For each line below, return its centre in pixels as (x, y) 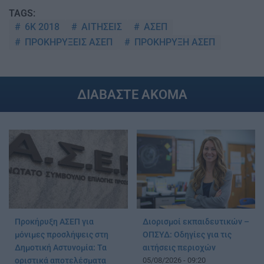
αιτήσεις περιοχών (179, 247)
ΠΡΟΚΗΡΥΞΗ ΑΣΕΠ (174, 42)
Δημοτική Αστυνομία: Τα (61, 247)
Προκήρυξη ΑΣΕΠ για (54, 222)
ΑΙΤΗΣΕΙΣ (100, 27)
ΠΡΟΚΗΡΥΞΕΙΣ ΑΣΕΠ (67, 42)
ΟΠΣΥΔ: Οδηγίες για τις (187, 235)
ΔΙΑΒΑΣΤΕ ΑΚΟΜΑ (132, 94)
